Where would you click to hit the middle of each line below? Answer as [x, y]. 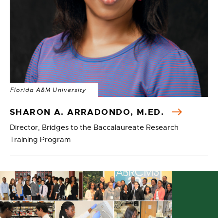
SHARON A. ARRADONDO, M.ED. [89, 112]
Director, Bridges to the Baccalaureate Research [94, 128]
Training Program [40, 140]
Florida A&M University [48, 90]
